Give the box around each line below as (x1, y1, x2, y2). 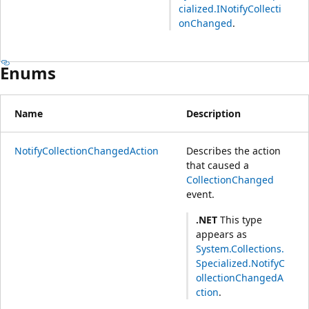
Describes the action (186, 143, 281, 157)
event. (186, 187, 215, 201)
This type (217, 213, 263, 227)
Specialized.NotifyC (196, 257, 286, 270)
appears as (196, 228, 248, 241)
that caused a (186, 158, 249, 172)
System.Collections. (196, 242, 285, 256)
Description (186, 106, 241, 120)
